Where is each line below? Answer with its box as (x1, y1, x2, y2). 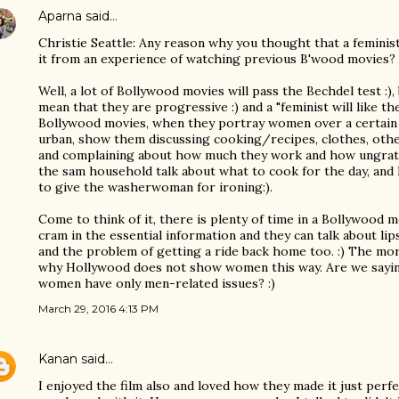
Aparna (38, 8, 82, 24)
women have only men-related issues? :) (38, 275, 275, 291)
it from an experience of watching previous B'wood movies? (38, 51, 395, 67)
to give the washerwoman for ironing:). (38, 179, 273, 195)
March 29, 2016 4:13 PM (38, 302, 159, 315)
